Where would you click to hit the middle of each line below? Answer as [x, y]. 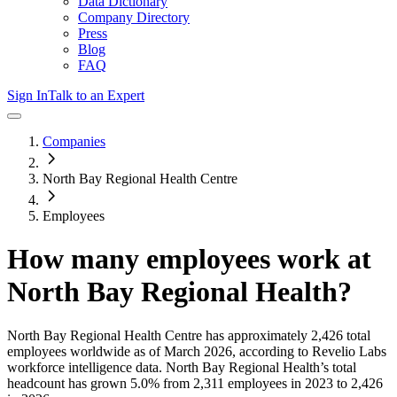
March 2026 [198, 351]
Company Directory [134, 17]
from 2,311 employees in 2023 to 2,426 [271, 383]
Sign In [27, 95]
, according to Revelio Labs [309, 351]
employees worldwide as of [84, 351]
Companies [74, 141]
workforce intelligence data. [85, 367]
